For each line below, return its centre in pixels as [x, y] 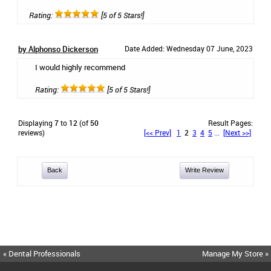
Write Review [204, 170]
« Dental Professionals [42, 253]
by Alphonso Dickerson [58, 49]
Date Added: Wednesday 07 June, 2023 [189, 48]
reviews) [31, 132]
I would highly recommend [80, 67]
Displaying [36, 123]
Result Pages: [230, 123]
